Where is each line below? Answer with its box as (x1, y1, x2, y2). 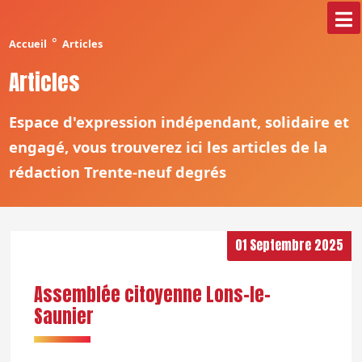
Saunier (33, 303, 94, 330)
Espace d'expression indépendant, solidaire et (9, 112, 350, 132)
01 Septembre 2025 (234, 235, 343, 255)
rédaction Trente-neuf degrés (9, 162, 227, 182)
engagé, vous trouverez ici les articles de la (9, 137, 328, 157)
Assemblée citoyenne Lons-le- (33, 281, 271, 309)
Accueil (9, 36, 48, 51)
